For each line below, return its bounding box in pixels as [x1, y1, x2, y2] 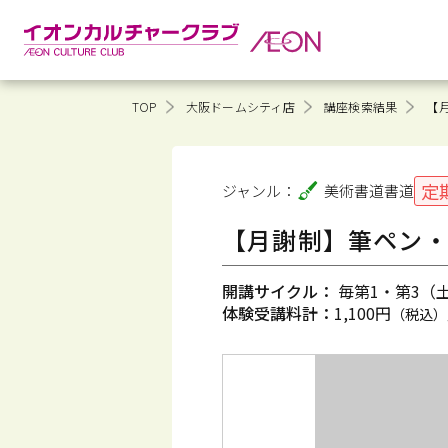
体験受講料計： [222, 301, 334, 325]
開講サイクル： [222, 279, 334, 303]
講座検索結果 [323, 98, 398, 115]
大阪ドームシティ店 [185, 98, 295, 115]
